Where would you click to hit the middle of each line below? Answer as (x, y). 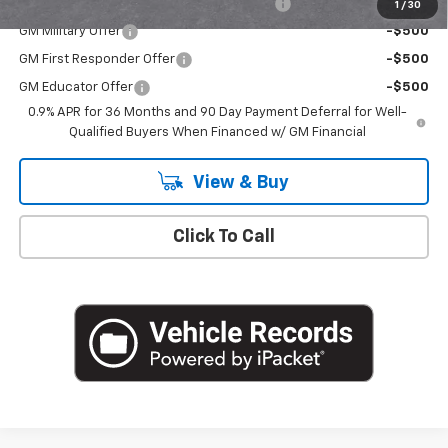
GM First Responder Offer (96, 60)
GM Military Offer (69, 32)
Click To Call (224, 237)
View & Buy (239, 183)
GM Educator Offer (75, 88)
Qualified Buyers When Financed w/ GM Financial (217, 133)
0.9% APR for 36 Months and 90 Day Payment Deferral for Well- (217, 113)
